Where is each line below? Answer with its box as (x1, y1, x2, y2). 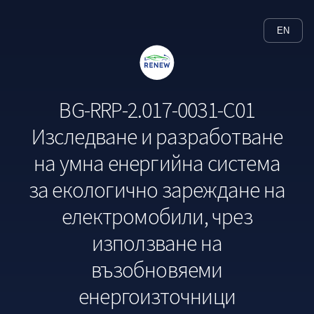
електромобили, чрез (62, 202, 252, 231)
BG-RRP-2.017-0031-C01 (59, 95, 255, 124)
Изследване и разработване (31, 122, 283, 151)
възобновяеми (91, 255, 223, 284)
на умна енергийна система (34, 149, 280, 177)
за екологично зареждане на (28, 175, 286, 204)
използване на (91, 228, 223, 257)
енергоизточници (78, 282, 235, 310)
